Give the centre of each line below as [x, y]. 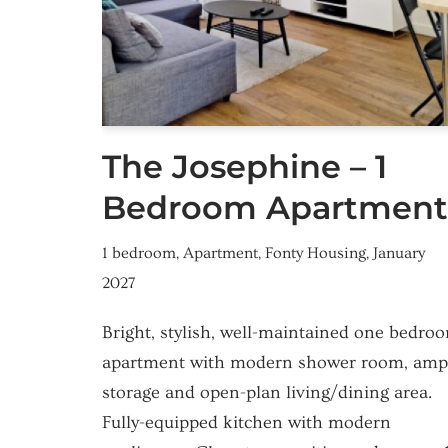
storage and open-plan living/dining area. [267, 393]
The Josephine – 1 [244, 167]
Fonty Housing [315, 253]
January [399, 253]
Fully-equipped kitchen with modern [246, 423]
